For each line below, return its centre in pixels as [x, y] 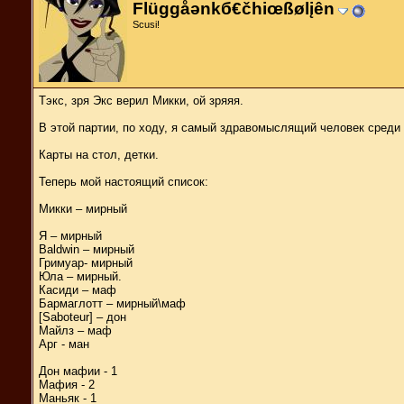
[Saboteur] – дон [83, 317]
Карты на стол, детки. [99, 154]
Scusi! [146, 24]
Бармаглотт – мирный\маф [112, 303]
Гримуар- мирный [86, 262]
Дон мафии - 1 [78, 371]
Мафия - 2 [67, 384]
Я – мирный [70, 235]
